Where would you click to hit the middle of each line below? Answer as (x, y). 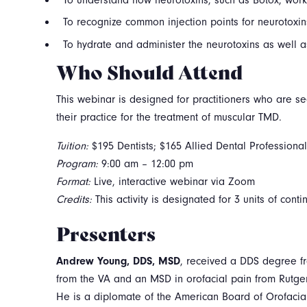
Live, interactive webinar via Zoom (174, 181)
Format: (75, 181)
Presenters (106, 232)
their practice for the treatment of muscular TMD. (169, 117)
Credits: (76, 199)
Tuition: (74, 146)
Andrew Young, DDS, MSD (118, 261)
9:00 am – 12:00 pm (147, 163)
